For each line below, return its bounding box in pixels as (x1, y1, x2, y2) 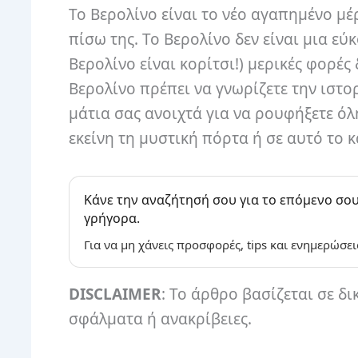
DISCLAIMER (69, 284, 161, 305)
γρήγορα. (84, 209, 140, 228)
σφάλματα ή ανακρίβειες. (69, 308, 252, 330)
